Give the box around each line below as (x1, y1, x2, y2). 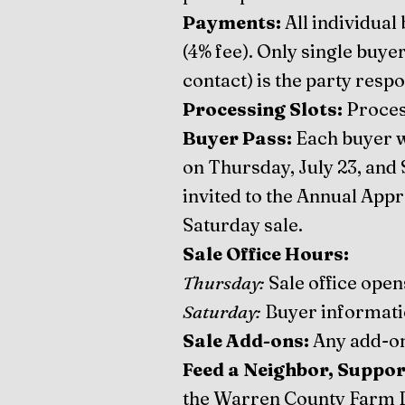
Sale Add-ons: (183, 329, 309, 352)
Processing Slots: (183, 98, 346, 120)
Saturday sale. (183, 213, 303, 236)
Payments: (183, 11, 285, 33)
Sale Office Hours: (183, 242, 349, 265)
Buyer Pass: (183, 127, 292, 149)
